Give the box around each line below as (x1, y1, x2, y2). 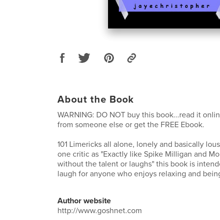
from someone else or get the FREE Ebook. (57, 119, 204, 130)
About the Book (57, 93, 134, 106)
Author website (57, 195, 111, 206)
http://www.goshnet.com (57, 205, 142, 216)
